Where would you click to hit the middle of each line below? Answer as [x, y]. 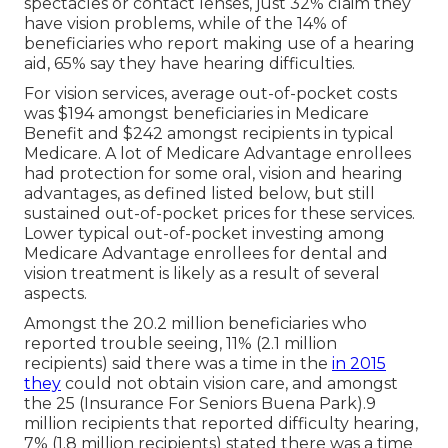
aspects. [55, 294]
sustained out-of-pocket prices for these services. [219, 214]
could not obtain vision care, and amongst [229, 384]
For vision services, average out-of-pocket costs [210, 94]
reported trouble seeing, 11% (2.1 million [180, 344]
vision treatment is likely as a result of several [202, 274]
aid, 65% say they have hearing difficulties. [189, 64]
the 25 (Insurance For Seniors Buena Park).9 [200, 404]
